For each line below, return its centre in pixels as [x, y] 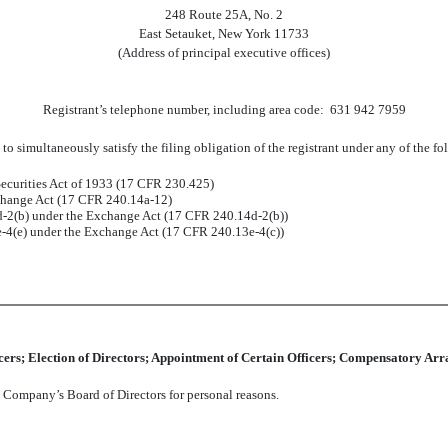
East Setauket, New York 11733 [224, 33]
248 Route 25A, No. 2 [224, 14]
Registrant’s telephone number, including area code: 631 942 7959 [224, 109]
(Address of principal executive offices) [224, 52]
